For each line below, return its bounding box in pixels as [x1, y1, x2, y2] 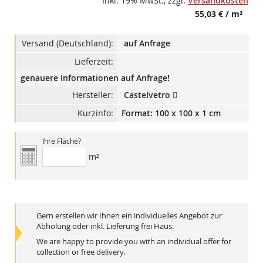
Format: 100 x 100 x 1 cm [122, 107, 221, 119]
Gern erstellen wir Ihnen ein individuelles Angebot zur [36, 210, 222, 221]
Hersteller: [72, 89, 113, 101]
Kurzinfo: [77, 107, 113, 119]
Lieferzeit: [75, 56, 113, 68]
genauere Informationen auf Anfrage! [21, 72, 170, 84]
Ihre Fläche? [42, 136, 81, 146]
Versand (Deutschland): [22, 38, 113, 49]
